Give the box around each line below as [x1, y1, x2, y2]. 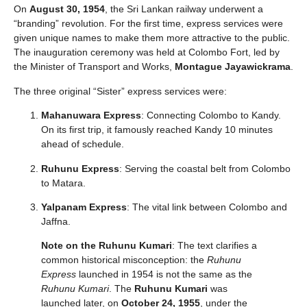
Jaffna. [41, 215, 71, 227]
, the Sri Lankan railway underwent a [105, 3, 263, 15]
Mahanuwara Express [41, 110, 141, 121]
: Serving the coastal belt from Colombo [119, 162, 291, 174]
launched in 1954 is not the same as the [76, 269, 252, 280]
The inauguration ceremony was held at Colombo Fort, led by [14, 47, 280, 58]
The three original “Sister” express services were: [14, 85, 227, 97]
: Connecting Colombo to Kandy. [141, 110, 281, 121]
